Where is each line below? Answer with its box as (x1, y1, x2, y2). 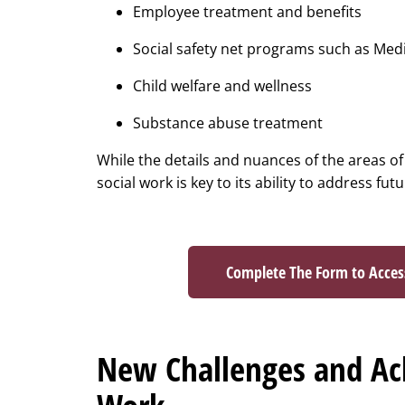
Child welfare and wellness (133, 76, 312, 97)
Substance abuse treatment (133, 113, 323, 134)
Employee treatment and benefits (133, 2, 362, 23)
